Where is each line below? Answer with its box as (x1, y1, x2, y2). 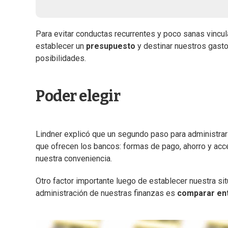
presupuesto (86, 41, 135, 51)
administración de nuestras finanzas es (36, 188, 177, 198)
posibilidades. (36, 53, 86, 64)
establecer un (36, 41, 86, 51)
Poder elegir (36, 87, 120, 106)
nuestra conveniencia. (36, 154, 112, 164)
